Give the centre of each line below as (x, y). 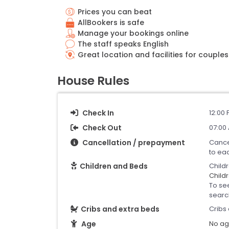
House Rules (93, 81)
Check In (98, 113)
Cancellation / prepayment (134, 142)
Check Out (102, 128)
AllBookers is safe (111, 22)
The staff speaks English (123, 44)
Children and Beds (114, 166)
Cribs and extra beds (120, 209)
